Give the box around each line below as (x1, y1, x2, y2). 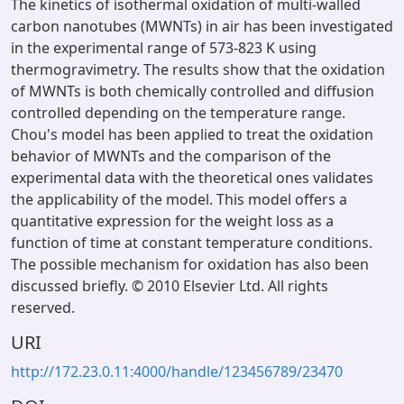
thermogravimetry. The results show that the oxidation (11, 60, 385, 79)
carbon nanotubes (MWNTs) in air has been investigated (11, 16, 393, 36)
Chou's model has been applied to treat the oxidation (11, 124, 373, 144)
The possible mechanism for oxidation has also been (11, 254, 369, 274)
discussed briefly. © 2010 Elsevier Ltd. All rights (11, 276, 328, 296)
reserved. (11, 298, 75, 317)
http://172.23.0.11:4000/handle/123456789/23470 (11, 362, 343, 381)
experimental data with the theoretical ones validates (11, 168, 373, 188)
